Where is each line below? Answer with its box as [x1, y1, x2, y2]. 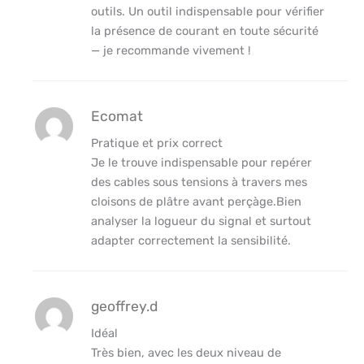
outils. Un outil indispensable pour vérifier [90, 4, 324, 19]
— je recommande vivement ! [90, 43, 251, 58]
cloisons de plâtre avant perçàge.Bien [90, 194, 301, 210]
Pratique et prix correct [90, 136, 223, 151]
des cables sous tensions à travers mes [90, 175, 307, 190]
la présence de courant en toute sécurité [90, 24, 318, 39]
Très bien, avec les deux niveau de [90, 345, 281, 361]
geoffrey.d [90, 298, 158, 315]
